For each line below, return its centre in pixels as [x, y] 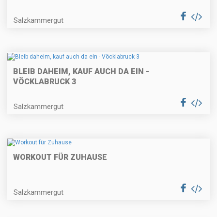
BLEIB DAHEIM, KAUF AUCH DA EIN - [81, 71]
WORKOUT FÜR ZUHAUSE [60, 157]
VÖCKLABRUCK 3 [45, 81]
